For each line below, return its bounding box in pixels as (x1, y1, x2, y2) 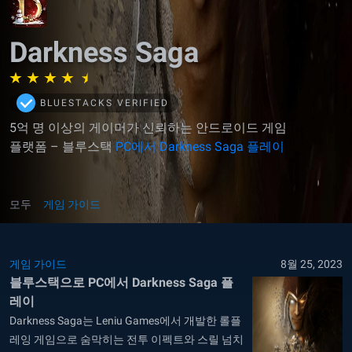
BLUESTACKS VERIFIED (39, 97, 169, 108)
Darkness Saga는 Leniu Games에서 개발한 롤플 (9, 314, 241, 327)
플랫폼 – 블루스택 (9, 139, 115, 154)
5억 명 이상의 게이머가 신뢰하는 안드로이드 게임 (9, 120, 287, 135)
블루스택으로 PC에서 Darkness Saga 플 (9, 275, 233, 290)
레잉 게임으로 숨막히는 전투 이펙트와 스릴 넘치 (9, 333, 244, 346)
